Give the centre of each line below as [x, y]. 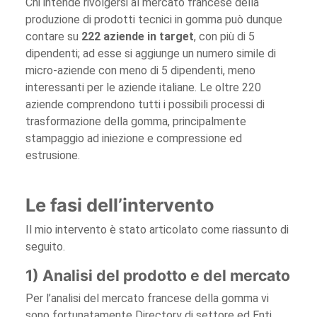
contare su [53, 36]
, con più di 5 [224, 36]
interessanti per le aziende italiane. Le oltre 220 [143, 87]
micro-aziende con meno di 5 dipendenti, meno [140, 70]
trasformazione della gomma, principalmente [136, 121]
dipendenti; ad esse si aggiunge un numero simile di [151, 53]
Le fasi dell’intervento [120, 204]
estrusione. [53, 155]
